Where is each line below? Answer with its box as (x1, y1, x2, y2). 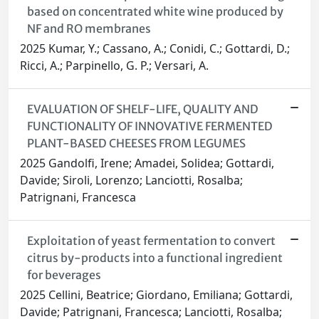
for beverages (26, 268, 101, 283)
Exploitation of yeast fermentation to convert (26, 234, 276, 249)
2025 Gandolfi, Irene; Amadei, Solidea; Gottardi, (20, 155, 274, 172)
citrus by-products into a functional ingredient (26, 251, 283, 266)
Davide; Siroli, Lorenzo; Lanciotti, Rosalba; (20, 172, 243, 189)
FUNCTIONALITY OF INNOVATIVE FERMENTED (26, 119, 273, 134)
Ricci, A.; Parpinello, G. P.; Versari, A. (20, 58, 209, 74)
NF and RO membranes (26, 21, 151, 36)
